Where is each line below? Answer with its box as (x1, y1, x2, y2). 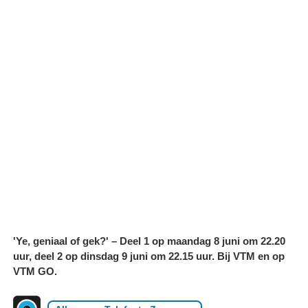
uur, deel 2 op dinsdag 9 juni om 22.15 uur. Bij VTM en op (13, 250, 285, 262)
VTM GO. (13, 265, 57, 277)
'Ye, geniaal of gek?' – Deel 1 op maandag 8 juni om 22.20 (13, 234, 285, 247)
